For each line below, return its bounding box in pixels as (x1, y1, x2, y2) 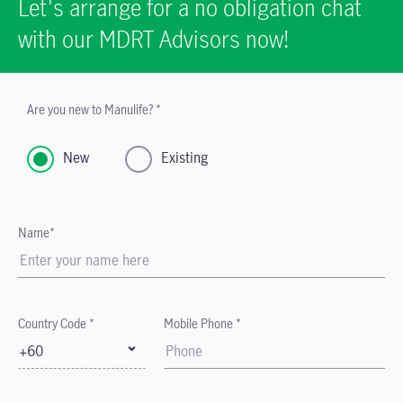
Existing (161, 148, 208, 167)
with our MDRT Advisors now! (18, 23, 289, 54)
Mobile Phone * (164, 315, 242, 332)
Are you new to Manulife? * (27, 101, 161, 118)
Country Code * (18, 315, 94, 332)
